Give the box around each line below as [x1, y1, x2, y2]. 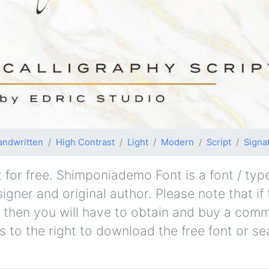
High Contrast [56, 136, 115, 148]
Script [207, 136, 231, 148]
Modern [161, 136, 194, 148]
